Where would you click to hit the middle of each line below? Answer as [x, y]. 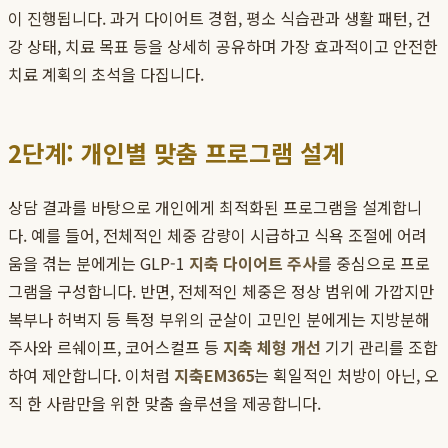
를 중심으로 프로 [373, 263]
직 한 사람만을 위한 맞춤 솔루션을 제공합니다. [164, 403]
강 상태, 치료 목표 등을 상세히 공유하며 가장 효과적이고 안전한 [223, 46]
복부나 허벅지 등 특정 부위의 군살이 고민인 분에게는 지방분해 [219, 319]
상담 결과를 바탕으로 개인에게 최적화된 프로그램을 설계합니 [215, 207]
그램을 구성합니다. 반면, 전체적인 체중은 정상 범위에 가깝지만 [221, 291]
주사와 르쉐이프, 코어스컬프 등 [115, 347]
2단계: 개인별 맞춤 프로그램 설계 [176, 153]
